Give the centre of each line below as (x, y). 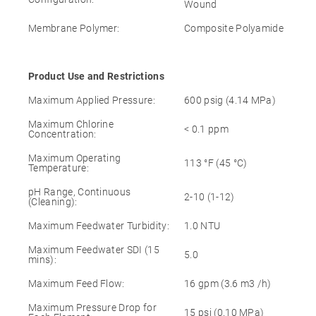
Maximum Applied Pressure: (92, 100)
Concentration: (62, 134)
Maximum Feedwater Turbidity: (99, 225)
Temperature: (59, 168)
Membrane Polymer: (74, 28)
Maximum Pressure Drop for (93, 307)
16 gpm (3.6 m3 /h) (228, 283)
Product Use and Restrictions (96, 76)
